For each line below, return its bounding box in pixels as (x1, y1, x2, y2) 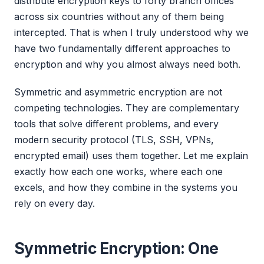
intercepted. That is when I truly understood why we (14, 27, 249, 39)
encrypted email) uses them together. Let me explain (14, 150, 248, 162)
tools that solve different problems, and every (14, 118, 219, 130)
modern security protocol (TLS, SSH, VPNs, (14, 134, 214, 146)
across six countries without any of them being (14, 11, 224, 23)
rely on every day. (14, 197, 95, 210)
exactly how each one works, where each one (14, 166, 223, 178)
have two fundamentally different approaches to (14, 42, 230, 55)
